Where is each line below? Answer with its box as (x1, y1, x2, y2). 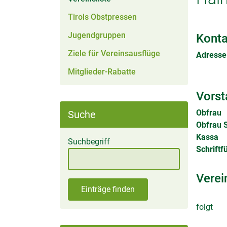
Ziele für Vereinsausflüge (68, 49, 160, 58)
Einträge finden (81, 184, 135, 194)
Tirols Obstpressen (68, 12, 137, 22)
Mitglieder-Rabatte (68, 67, 136, 77)
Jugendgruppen (68, 30, 126, 40)
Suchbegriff (68, 137, 110, 146)
